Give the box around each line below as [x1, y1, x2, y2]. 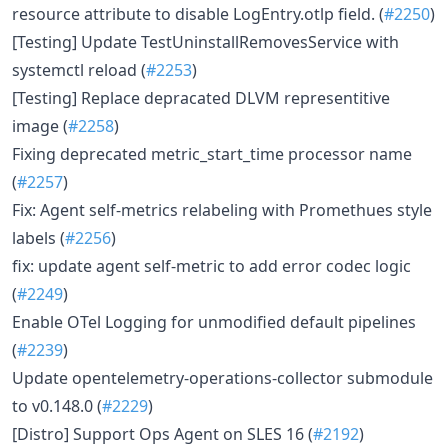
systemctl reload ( [12, 59, 146, 81]
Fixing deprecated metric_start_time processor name [12, 143, 412, 165]
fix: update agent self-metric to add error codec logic [12, 255, 411, 277]
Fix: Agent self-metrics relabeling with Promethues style [12, 199, 432, 221]
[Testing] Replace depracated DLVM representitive [12, 87, 390, 109]
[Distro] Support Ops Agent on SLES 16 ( [12, 423, 313, 445]
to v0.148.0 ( [12, 395, 102, 417]
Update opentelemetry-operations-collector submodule [12, 367, 433, 389]
